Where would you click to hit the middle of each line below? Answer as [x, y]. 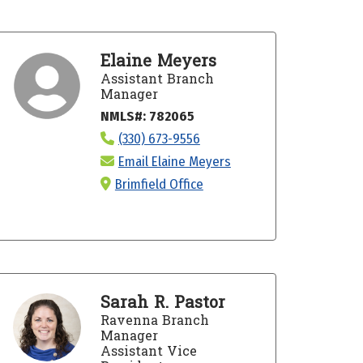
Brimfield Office [159, 184]
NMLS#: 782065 [147, 116]
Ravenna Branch [154, 320]
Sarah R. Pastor [162, 303]
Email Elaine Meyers [174, 161]
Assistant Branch [157, 79]
